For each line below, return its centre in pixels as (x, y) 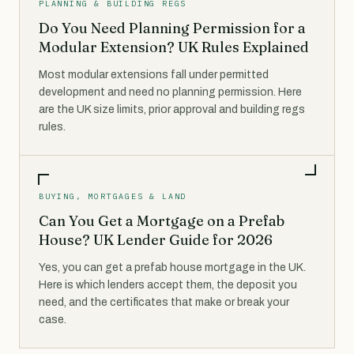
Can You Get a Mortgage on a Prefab (162, 220)
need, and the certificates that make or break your (164, 302)
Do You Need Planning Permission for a (172, 28)
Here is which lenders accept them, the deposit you (168, 284)
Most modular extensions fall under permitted (154, 74)
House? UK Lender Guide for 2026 (156, 239)
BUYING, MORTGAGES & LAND (113, 196)
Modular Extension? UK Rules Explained (174, 47)
